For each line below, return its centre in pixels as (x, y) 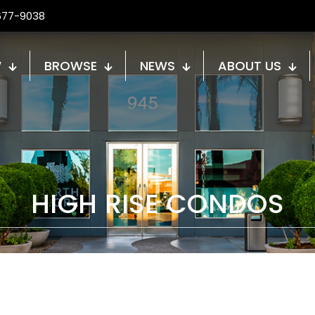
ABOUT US (250, 66)
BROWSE (71, 66)
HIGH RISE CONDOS (157, 203)
